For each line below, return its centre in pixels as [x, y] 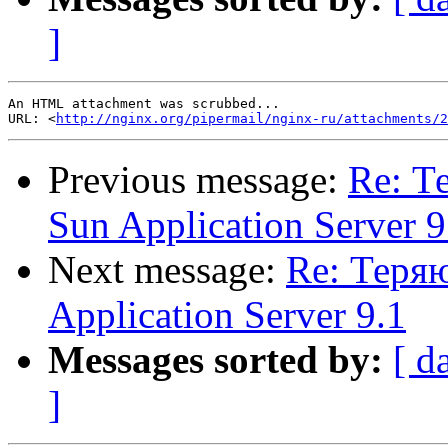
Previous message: [198, 180]
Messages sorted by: [215, 360]
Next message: [167, 270]
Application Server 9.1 [227, 315]
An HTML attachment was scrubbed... [144, 104]
